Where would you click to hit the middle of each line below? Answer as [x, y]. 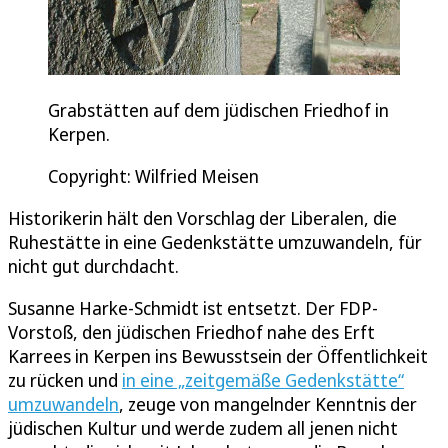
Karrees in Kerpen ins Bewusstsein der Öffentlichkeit [218, 356]
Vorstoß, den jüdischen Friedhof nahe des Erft [191, 332]
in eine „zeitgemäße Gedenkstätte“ [263, 380]
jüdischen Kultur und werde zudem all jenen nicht [203, 428]
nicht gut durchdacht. [95, 266]
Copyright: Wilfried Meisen [153, 176]
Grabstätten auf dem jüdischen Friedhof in [218, 110]
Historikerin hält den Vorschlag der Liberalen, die [202, 218]
